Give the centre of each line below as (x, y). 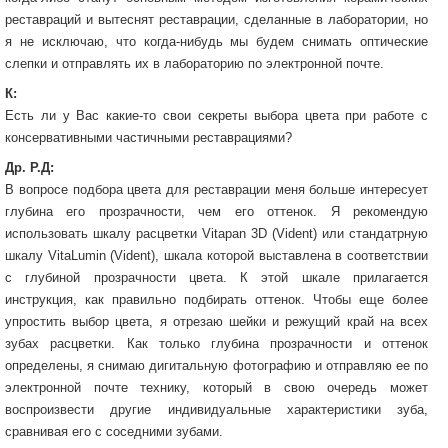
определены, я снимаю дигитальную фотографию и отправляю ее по (216, 365)
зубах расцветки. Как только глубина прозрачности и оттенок (216, 343)
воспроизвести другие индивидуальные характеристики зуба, (216, 409)
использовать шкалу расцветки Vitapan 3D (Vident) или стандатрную (216, 233)
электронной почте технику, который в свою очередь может (216, 387)
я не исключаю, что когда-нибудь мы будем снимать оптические (216, 41)
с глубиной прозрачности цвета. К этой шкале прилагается (216, 277)
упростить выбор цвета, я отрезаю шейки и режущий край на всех (216, 321)
